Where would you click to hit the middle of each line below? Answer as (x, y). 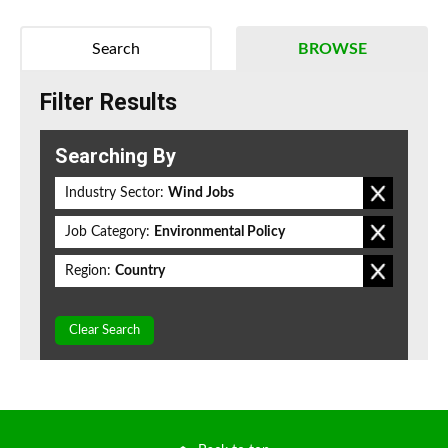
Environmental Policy (219, 232)
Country (140, 271)
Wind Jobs (201, 193)
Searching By (115, 156)
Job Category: (107, 232)
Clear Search (104, 331)
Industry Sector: (114, 193)
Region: (88, 271)
